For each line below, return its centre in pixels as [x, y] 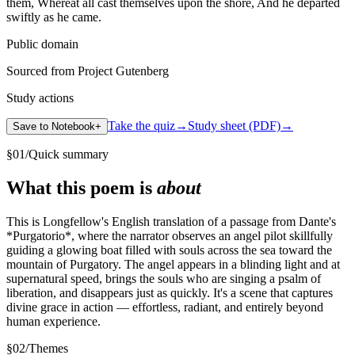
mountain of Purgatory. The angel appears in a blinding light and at [173, 265]
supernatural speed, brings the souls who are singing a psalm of [164, 279]
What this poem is [82, 188]
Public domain [42, 44]
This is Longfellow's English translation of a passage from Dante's [171, 222]
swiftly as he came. [54, 17]
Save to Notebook [54, 127]
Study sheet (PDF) [234, 126]
